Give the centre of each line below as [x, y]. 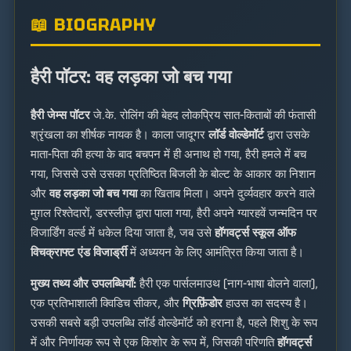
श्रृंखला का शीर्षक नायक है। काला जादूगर [119, 135]
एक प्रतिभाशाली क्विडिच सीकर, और [107, 304]
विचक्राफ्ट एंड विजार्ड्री [79, 253]
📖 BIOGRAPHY [94, 24]
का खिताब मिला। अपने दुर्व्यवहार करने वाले [226, 194]
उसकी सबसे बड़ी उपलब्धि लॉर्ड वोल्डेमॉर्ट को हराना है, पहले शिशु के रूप [174, 323]
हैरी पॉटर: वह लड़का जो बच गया [131, 76]
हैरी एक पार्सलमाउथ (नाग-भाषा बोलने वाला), [227, 284]
